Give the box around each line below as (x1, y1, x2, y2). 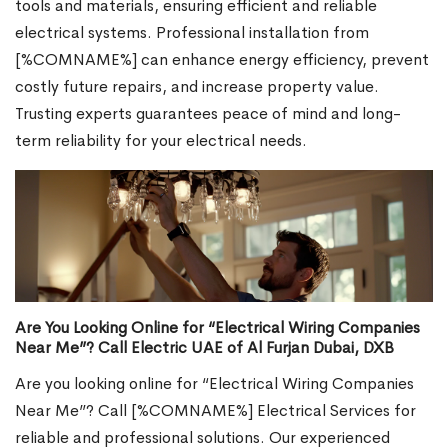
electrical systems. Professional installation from (15, 21, 369, 43)
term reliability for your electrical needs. (15, 129, 307, 151)
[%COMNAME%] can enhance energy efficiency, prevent (15, 48, 429, 70)
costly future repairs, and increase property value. (15, 75, 379, 97)
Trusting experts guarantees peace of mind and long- (15, 102, 401, 124)
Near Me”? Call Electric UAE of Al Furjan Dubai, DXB (15, 336, 394, 358)
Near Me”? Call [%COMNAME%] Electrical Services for (15, 399, 416, 421)
